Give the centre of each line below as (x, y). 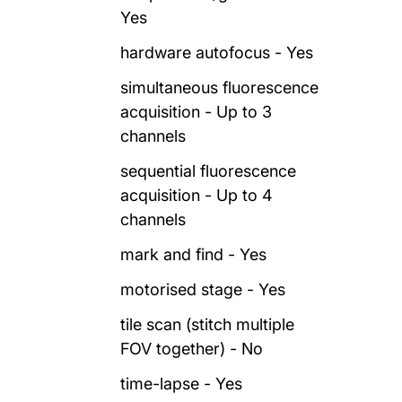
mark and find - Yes (194, 254)
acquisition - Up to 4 (197, 195)
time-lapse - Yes (182, 383)
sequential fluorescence (209, 170)
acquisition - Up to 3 (197, 111)
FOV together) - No (192, 348)
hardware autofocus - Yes (217, 52)
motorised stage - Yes (203, 289)
